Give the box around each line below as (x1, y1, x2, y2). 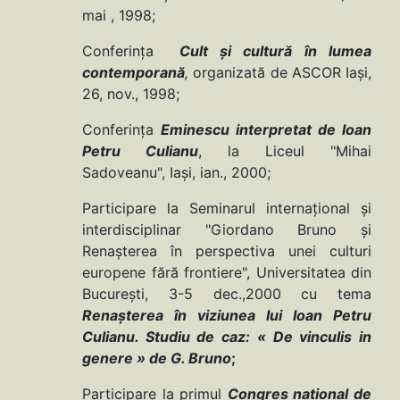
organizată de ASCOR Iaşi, (188, 63, 371, 82)
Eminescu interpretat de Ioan (161, 121, 371, 139)
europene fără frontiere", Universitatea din (82, 263, 371, 282)
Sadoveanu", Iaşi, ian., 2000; (82, 163, 271, 182)
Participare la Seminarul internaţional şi (82, 199, 371, 218)
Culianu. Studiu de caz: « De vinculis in (82, 328, 371, 346)
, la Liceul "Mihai (198, 142, 371, 161)
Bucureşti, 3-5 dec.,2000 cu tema (82, 285, 371, 304)
